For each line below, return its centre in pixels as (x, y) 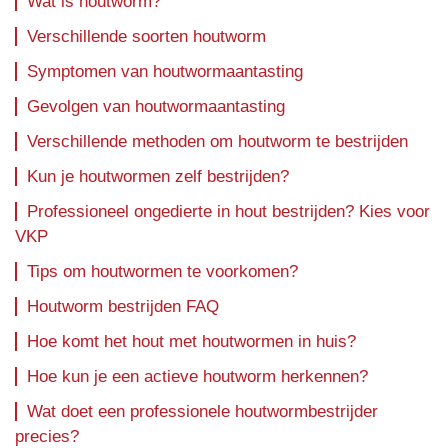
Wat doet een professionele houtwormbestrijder (202, 412)
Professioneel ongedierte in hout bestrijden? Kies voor (228, 212)
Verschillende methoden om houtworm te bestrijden (217, 142)
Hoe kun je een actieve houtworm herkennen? (197, 377)
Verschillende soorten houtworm (146, 37)
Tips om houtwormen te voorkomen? (165, 272)
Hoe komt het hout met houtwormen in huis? (191, 342)
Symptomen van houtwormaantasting (165, 72)
